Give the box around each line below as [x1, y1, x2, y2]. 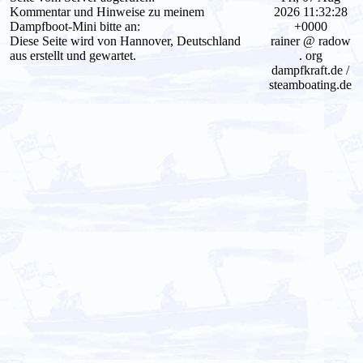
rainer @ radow [270, 33, 351, 48]
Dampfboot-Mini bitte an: [10, 19, 140, 33]
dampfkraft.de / [271, 62, 349, 77]
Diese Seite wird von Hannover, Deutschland [10, 33, 241, 48]
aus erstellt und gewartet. [10, 48, 136, 62]
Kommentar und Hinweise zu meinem [10, 4, 204, 19]
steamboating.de [269, 77, 352, 92]
